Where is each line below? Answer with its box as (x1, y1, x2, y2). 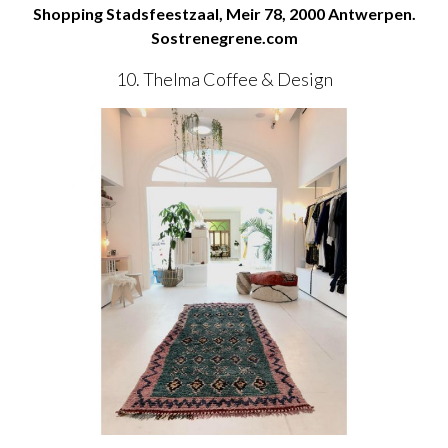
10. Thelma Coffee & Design (115, 68, 333, 91)
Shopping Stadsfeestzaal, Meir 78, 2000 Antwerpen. (32, 4, 416, 24)
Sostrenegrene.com (150, 28, 298, 48)
